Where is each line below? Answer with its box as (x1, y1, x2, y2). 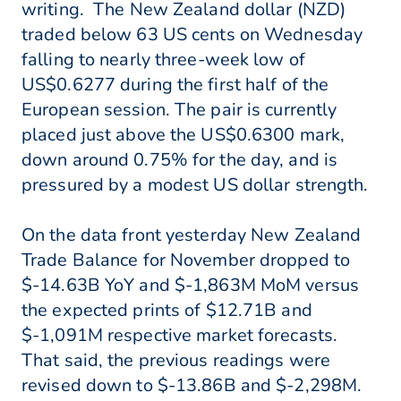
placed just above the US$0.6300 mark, (21, 123, 346, 148)
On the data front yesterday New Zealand (21, 223, 362, 248)
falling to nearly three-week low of (21, 47, 305, 73)
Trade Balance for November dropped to (21, 248, 351, 273)
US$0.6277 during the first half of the (21, 73, 329, 98)
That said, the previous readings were (21, 348, 331, 373)
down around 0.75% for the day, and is (21, 148, 338, 173)
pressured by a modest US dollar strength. (21, 173, 369, 198)
